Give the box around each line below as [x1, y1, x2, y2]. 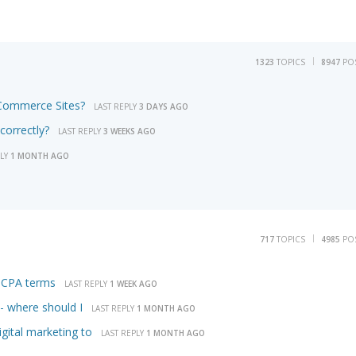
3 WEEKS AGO [103, 126, 156, 137]
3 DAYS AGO [139, 101, 188, 113]
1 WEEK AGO [110, 278, 157, 290]
